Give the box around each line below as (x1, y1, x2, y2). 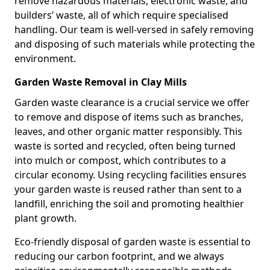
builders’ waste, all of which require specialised (14, 8, 228, 22)
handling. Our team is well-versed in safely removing (14, 23, 254, 36)
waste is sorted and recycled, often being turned (14, 139, 236, 152)
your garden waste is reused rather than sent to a (14, 183, 242, 196)
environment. (14, 52, 76, 65)
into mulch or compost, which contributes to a (14, 154, 226, 167)
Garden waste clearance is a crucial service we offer (14, 96, 250, 109)
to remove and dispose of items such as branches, (14, 110, 243, 124)
